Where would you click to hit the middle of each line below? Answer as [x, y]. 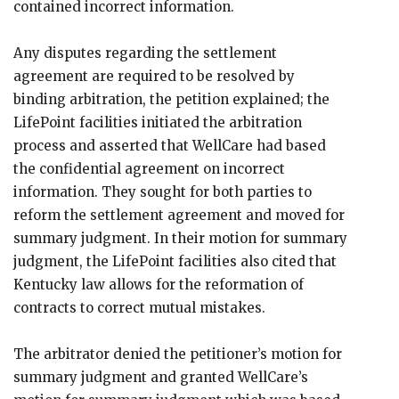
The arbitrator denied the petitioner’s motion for [178, 354]
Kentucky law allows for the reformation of [159, 285]
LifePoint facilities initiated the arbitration [158, 122]
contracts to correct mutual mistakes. [139, 308]
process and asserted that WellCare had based [170, 146]
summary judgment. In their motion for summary [180, 238]
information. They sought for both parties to [163, 192]
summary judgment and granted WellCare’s [161, 377]
